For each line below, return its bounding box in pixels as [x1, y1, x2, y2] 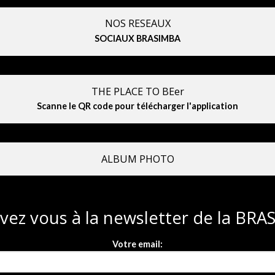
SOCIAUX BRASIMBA [95, 33, 180, 44]
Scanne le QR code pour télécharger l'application [37, 101, 238, 112]
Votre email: [112, 238, 163, 249]
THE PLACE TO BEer [91, 84, 184, 98]
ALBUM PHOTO [101, 152, 174, 166]
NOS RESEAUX [104, 17, 171, 31]
